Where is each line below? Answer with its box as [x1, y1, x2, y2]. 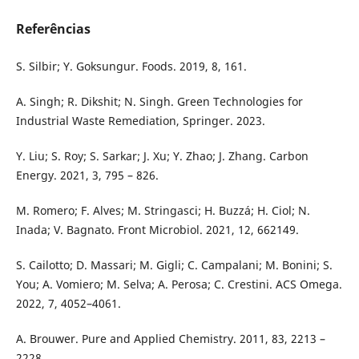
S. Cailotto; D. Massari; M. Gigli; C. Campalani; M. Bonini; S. [15, 257, 333, 273]
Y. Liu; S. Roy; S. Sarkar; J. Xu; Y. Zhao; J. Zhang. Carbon [15, 148, 309, 164]
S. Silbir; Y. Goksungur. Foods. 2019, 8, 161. [15, 58, 247, 74]
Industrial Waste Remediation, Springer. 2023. [15, 113, 265, 128]
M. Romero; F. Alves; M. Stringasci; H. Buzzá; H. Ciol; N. [15, 203, 310, 219]
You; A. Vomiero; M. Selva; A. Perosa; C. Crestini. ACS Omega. [15, 276, 342, 292]
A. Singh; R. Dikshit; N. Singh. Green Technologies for [15, 94, 303, 109]
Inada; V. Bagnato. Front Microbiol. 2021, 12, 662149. [15, 222, 299, 238]
